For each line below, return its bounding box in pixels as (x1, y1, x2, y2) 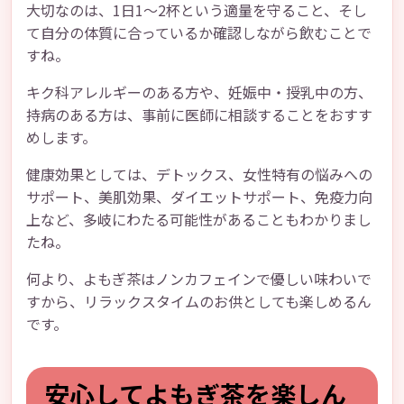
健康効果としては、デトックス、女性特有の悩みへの (26, 163, 372, 185)
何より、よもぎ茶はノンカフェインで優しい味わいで (26, 268, 372, 289)
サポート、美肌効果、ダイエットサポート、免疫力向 (26, 186, 372, 207)
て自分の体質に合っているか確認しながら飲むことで (26, 22, 372, 43)
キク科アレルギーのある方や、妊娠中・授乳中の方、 (26, 81, 372, 103)
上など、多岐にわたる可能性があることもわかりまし (26, 208, 372, 230)
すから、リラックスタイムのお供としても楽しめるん (26, 290, 372, 312)
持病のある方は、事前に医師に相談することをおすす (26, 104, 372, 125)
